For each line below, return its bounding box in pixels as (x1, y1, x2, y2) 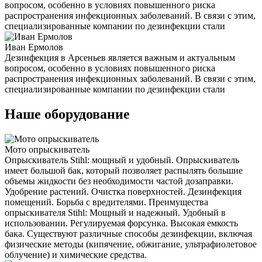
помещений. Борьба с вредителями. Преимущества (5, 197, 208, 207)
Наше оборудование (5, 106, 130, 122)
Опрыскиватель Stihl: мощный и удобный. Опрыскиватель (5, 155, 239, 165)
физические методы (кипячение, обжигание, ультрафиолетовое (5, 239, 257, 249)
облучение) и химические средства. (5, 250, 149, 260)
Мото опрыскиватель (5, 144, 89, 154)
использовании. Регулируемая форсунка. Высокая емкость (5, 218, 238, 228)
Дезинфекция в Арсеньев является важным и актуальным (5, 53, 235, 63)
